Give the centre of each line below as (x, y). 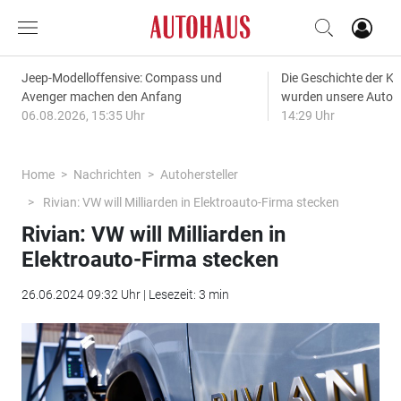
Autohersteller (199, 175)
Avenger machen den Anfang (101, 97)
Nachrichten (107, 175)
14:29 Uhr (307, 115)
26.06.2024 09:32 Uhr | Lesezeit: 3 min (125, 294)
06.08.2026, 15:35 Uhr (83, 115)
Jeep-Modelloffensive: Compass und (121, 78)
